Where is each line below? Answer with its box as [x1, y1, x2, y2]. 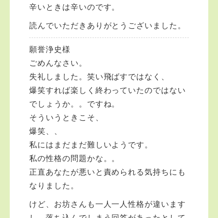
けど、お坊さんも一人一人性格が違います [29, 200, 186, 208]
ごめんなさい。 [29, 59, 87, 67]
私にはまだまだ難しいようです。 [29, 141, 153, 149]
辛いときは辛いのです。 [29, 3, 120, 11]
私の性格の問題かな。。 [29, 154, 120, 163]
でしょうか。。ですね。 [29, 100, 120, 108]
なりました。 [29, 182, 79, 190]
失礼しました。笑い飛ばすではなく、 [29, 73, 170, 81]
